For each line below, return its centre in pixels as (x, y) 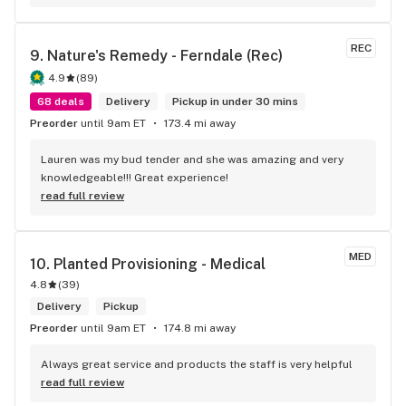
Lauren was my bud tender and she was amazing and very (192, 159)
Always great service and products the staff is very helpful (197, 364)
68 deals (61, 101)
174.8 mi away (200, 328)
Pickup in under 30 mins (235, 101)
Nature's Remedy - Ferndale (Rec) (165, 56)
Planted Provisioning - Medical (159, 264)
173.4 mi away (200, 123)
